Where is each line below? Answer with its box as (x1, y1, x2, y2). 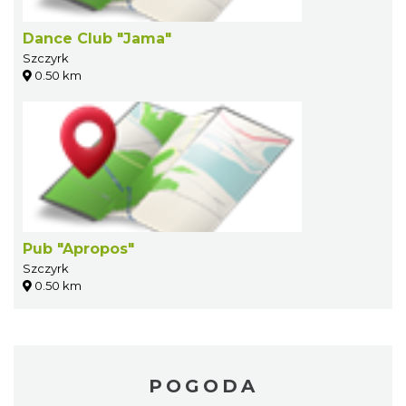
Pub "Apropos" (23, 239, 134, 257)
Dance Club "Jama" (23, 29, 171, 47)
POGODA (148, 374, 258, 397)
